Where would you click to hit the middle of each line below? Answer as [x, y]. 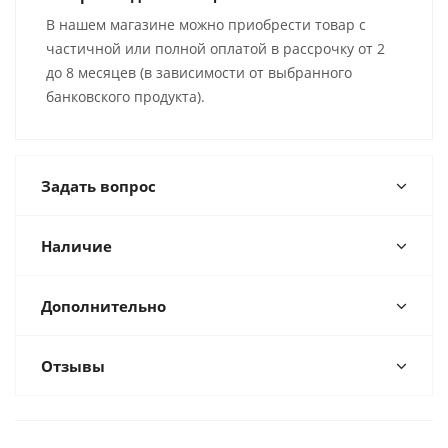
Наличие [76, 245]
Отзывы [73, 365]
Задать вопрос [98, 185]
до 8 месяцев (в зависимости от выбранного [199, 72]
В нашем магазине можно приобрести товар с [206, 24]
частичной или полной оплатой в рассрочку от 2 [215, 48]
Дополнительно [103, 305]
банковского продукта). [125, 96]
